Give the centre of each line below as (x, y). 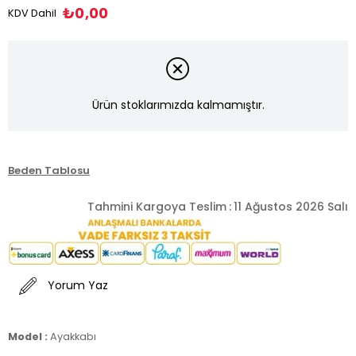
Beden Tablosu (49, 170)
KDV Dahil (32, 13)
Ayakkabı (73, 336)
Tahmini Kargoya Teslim (157, 206)
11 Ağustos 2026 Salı (291, 206)
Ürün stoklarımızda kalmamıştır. (178, 105)
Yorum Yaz (78, 286)
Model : (29, 336)
